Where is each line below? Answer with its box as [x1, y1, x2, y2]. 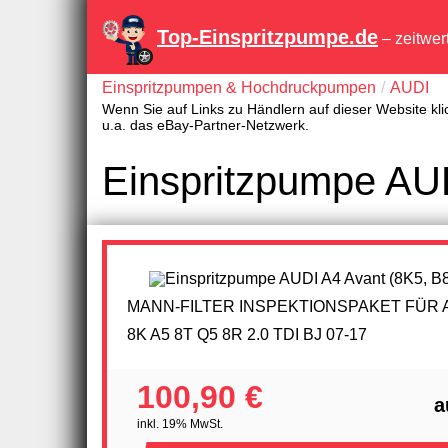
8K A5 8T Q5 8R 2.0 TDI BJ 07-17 [127, 325, 367, 343]
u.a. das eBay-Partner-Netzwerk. [102, 118, 309, 133]
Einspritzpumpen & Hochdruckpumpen [102, 79, 376, 96]
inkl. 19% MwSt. [137, 416, 223, 431]
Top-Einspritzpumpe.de [157, 26, 378, 48]
